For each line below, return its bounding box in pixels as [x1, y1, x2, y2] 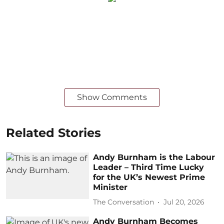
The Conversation [93, 197, 154, 207]
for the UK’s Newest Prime [93, 172, 205, 182]
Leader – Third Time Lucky [93, 162, 204, 172]
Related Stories [6, 125, 101, 140]
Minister [93, 182, 128, 192]
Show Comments [77, 92, 147, 102]
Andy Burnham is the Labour [93, 152, 215, 162]
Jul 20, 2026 [163, 197, 205, 207]
